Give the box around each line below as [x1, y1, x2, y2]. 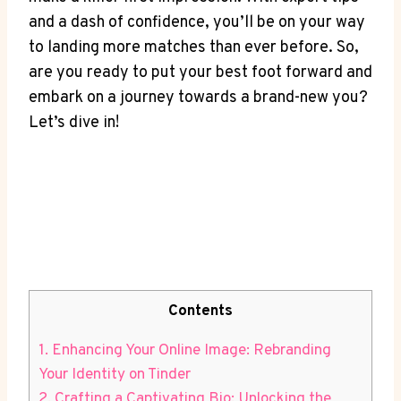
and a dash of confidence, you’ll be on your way [29, 12, 365, 33]
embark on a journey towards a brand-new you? [29, 87, 368, 108]
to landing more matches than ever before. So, [29, 37, 359, 58]
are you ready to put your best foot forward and [29, 62, 372, 83]
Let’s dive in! [29, 112, 119, 133]
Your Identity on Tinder [38, 364, 191, 385]
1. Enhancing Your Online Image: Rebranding [38, 340, 331, 361]
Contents [168, 301, 233, 321]
